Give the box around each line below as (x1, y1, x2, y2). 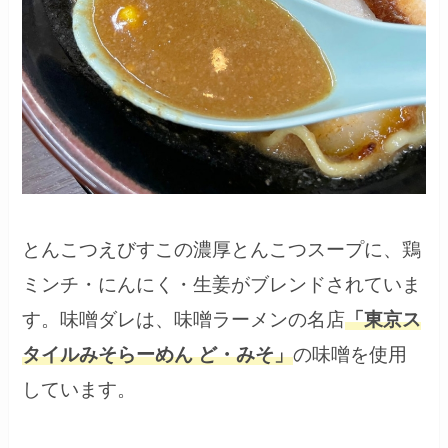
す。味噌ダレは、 (22, 308, 175, 330)
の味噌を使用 (293, 343, 408, 365)
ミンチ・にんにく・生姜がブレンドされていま (22, 273, 422, 295)
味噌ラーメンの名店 (174, 308, 346, 330)
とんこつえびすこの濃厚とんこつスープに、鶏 (22, 238, 422, 260)
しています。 (22, 378, 137, 400)
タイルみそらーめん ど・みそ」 (22, 343, 294, 365)
